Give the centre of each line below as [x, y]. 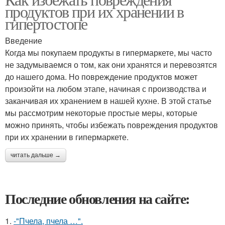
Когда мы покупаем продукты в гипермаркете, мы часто [108, 52]
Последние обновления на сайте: [97, 199]
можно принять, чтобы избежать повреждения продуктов [111, 125]
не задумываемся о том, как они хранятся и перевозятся [111, 65]
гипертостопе [46, 23]
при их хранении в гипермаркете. [67, 137]
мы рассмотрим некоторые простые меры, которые [101, 113]
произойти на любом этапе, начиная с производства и [106, 89]
